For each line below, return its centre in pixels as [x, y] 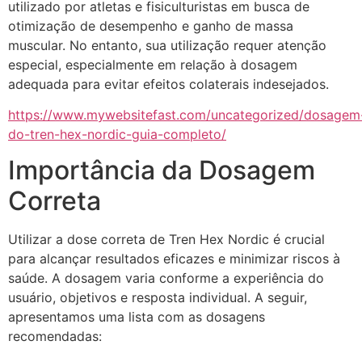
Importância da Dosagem [162, 170]
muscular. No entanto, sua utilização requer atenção [167, 45]
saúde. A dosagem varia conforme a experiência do [166, 278]
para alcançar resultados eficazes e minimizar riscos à [174, 259]
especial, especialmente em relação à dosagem [153, 64]
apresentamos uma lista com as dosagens [137, 317]
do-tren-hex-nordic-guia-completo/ [117, 134]
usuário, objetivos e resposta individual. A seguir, [158, 298]
